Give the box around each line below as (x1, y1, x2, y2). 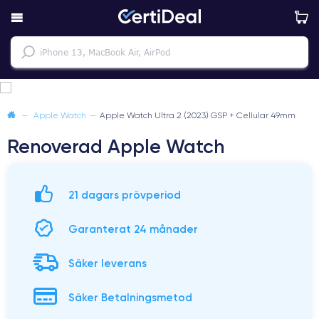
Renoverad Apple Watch (7, 135, 224, 158)
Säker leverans (68, 256, 147, 270)
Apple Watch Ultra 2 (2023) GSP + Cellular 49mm (100, 110, 296, 120)
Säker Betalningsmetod (68, 291, 192, 304)
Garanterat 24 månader (68, 222, 198, 236)
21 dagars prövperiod (68, 188, 181, 202)
